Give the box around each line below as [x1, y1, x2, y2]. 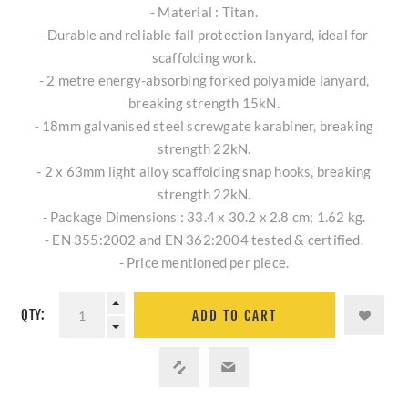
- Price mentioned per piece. [118, 254, 290, 271]
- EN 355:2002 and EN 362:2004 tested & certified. [45, 231, 363, 249]
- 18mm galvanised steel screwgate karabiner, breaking [34, 117, 374, 135]
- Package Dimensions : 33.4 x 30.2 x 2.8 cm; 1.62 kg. [42, 209, 366, 226]
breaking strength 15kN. [128, 95, 280, 112]
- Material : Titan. [150, 4, 258, 21]
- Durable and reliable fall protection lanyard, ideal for [39, 26, 369, 44]
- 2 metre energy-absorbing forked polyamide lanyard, [38, 72, 370, 89]
